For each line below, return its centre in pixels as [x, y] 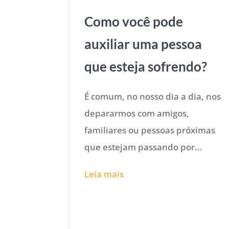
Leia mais [104, 174]
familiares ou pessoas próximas [150, 130]
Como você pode [134, 21]
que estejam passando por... [144, 147]
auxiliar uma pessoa [143, 44]
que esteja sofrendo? [146, 66]
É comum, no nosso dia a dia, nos [153, 96]
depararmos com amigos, [137, 113]
